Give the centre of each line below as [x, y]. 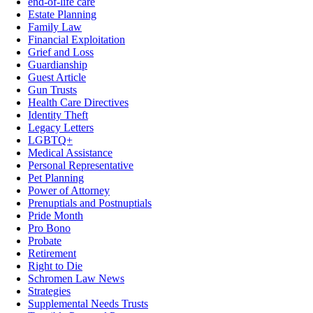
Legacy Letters [61, 128]
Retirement [52, 254]
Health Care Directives [78, 103]
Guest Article [57, 78]
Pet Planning [56, 178]
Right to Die [55, 266]
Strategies [49, 291]
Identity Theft [58, 115]
